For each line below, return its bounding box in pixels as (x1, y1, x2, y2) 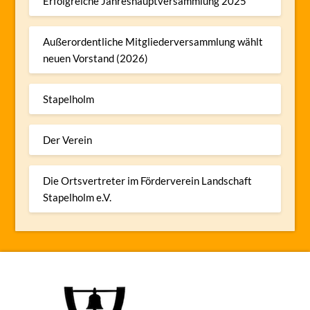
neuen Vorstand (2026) (43, 51, 149, 64)
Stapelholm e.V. (43, 190, 112, 203)
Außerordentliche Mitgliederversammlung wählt (43, 35, 264, 48)
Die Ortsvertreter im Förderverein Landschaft (43, 174, 253, 187)
